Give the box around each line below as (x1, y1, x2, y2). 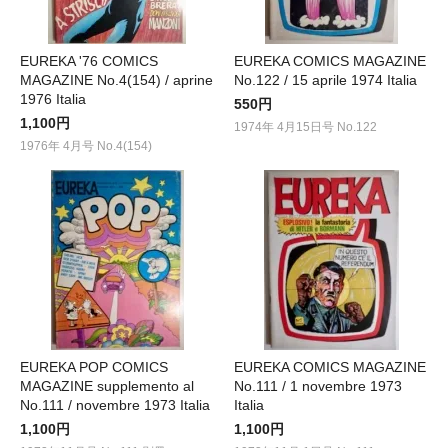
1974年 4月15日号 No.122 (234, 119, 377, 134)
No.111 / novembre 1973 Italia (20, 396, 210, 413)
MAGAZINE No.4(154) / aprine (20, 71, 213, 88)
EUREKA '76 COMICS (20, 52, 158, 69)
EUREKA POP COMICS (20, 358, 168, 375)
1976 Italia (20, 90, 86, 107)
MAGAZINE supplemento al (20, 377, 194, 394)
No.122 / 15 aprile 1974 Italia (234, 71, 417, 88)
